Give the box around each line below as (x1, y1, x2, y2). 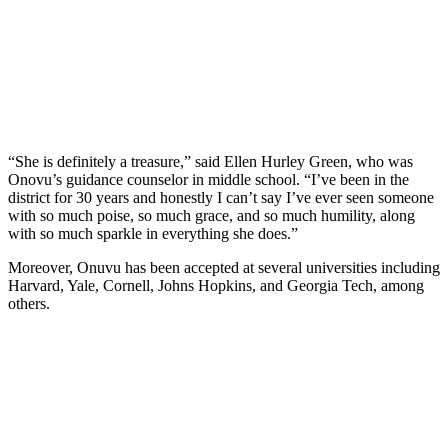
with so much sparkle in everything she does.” (8, 224, 298, 242)
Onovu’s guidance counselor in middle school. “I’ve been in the (8, 170, 409, 188)
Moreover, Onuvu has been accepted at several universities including (8, 258, 440, 276)
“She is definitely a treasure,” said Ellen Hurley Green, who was (8, 152, 413, 170)
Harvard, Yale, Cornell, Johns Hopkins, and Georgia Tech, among (8, 276, 424, 294)
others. (8, 294, 50, 312)
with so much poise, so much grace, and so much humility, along (8, 206, 415, 224)
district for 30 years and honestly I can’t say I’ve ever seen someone (8, 188, 434, 206)
